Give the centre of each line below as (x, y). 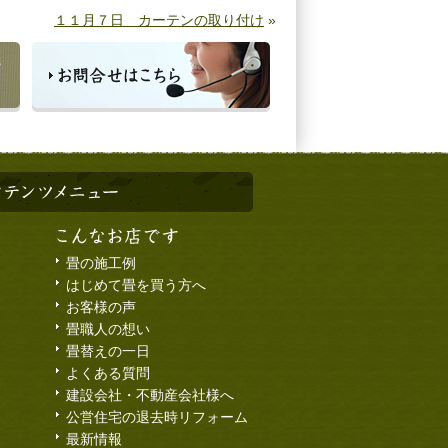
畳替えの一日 (108, 351)
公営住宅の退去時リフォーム (157, 417)
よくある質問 (108, 373)
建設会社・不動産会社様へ (150, 395)
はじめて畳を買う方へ (136, 285)
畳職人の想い (108, 329)
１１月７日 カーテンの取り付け (159, 20)
